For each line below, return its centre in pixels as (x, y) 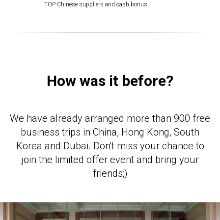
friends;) (110, 173)
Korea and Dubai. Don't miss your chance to (110, 146)
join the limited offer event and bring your (110, 160)
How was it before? (110, 81)
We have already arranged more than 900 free (110, 118)
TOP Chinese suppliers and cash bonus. (96, 4)
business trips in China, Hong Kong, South (110, 132)
